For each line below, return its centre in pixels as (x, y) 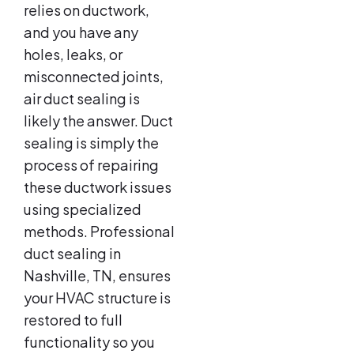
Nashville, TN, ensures (97, 276)
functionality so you (89, 342)
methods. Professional (99, 232)
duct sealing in (72, 254)
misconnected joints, (94, 77)
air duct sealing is (82, 99)
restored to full (73, 320)
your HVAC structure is (97, 298)
